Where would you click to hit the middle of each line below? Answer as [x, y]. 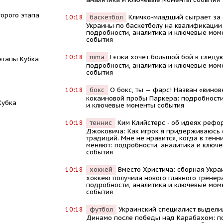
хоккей [101, 169]
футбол [101, 209]
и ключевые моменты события [135, 105]
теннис [101, 122]
